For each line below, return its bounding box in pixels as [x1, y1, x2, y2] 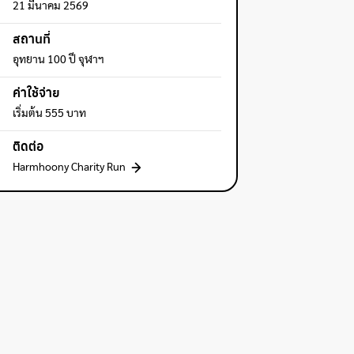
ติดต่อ [13, 137, 44, 155]
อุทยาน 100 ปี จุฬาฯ [13, 55, 105, 66]
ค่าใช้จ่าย [13, 83, 61, 101]
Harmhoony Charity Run [13, 162, 126, 174]
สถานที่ [13, 29, 51, 47]
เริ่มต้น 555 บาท [13, 108, 87, 119]
